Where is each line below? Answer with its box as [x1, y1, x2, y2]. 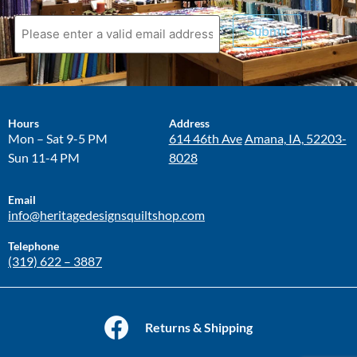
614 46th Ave [168, 130, 242, 146]
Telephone [8, 239, 59, 253]
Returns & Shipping [145, 320, 253, 335]
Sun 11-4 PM [8, 149, 80, 165]
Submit [246, 22, 288, 39]
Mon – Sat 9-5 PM [8, 130, 108, 146]
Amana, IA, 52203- [244, 130, 347, 146]
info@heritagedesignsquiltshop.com [8, 207, 205, 223]
